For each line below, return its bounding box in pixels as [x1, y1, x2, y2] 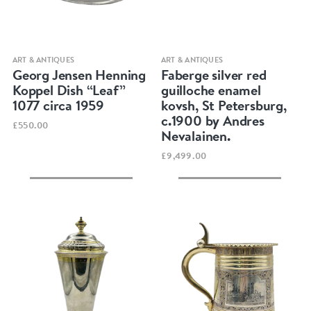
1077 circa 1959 [12, 95, 104, 115]
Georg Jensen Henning [12, 65, 146, 84]
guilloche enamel [161, 80, 261, 99]
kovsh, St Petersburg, [161, 95, 287, 115]
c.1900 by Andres [161, 110, 264, 130]
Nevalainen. [161, 126, 230, 145]
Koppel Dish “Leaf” [12, 80, 126, 99]
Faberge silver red [161, 65, 267, 84]
